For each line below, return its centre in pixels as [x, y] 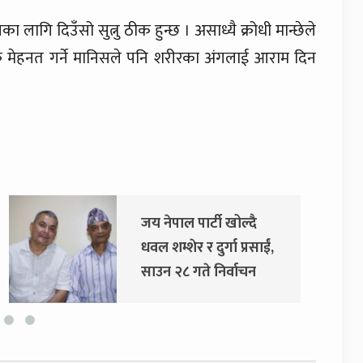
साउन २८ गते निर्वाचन [144, 272]
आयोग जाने [117, 297]
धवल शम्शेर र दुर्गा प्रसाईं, [153, 248]
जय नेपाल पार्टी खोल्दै [144, 224]
